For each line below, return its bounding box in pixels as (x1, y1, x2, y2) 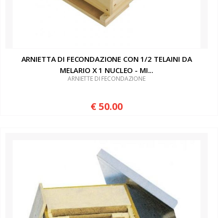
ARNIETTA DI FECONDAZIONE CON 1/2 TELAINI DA (21, 54, 192, 64)
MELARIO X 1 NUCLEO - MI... (59, 65, 154, 75)
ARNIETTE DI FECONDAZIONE (68, 74, 145, 83)
